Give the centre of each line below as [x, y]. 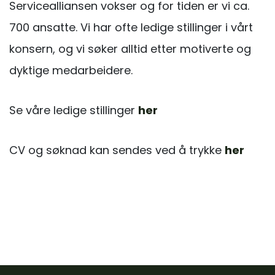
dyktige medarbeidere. [71, 70]
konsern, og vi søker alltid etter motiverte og [130, 48]
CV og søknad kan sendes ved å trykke [117, 150]
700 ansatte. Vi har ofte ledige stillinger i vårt [131, 27]
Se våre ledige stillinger [74, 110]
